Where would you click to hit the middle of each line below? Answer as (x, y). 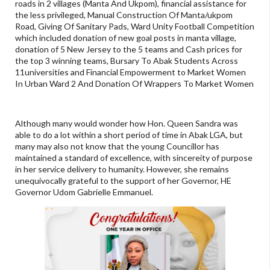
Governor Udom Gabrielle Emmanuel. (85, 192)
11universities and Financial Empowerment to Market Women (130, 72)
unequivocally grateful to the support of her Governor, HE (123, 181)
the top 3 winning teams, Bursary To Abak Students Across (127, 61)
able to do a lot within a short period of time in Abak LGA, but (129, 135)
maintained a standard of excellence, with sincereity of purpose (134, 158)
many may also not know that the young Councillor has (117, 146)
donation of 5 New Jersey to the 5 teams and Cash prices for (129, 49)
